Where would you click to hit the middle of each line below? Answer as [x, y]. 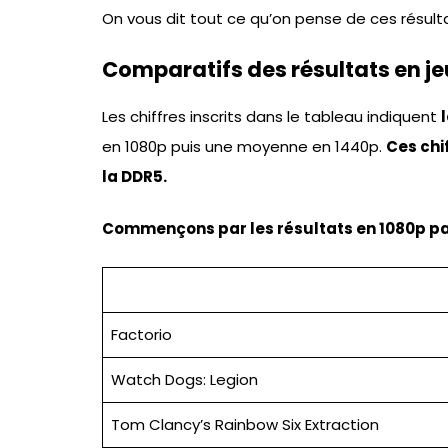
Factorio [141, 334]
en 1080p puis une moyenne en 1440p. [244, 146]
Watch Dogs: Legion [184, 379]
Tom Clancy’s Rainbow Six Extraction [244, 424]
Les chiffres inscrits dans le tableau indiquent [271, 116]
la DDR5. [134, 176]
